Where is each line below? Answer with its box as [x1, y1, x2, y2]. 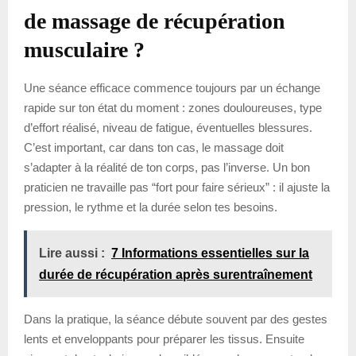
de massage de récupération [24, 8, 285, 33]
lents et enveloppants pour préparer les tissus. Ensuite [24, 331, 304, 346]
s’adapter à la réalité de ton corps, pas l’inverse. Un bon [24, 160, 310, 174]
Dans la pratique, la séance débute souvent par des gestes [24, 311, 327, 326]
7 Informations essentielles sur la [111, 246, 309, 260]
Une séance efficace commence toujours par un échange [24, 80, 320, 95]
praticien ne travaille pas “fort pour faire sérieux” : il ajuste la [24, 180, 330, 194]
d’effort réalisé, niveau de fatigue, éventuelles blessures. [24, 120, 312, 134]
